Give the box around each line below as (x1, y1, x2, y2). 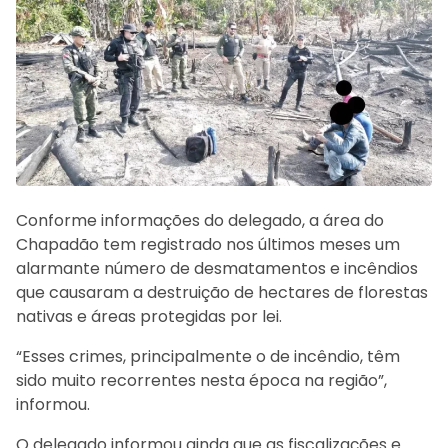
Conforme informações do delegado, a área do (16, 208, 384, 232)
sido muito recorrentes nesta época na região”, (16, 368, 387, 392)
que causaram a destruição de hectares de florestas (16, 280, 428, 304)
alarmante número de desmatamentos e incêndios (16, 256, 418, 280)
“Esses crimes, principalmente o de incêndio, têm (16, 344, 400, 368)
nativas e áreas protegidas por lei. (16, 304, 282, 328)
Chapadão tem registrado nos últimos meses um (16, 232, 400, 256)
